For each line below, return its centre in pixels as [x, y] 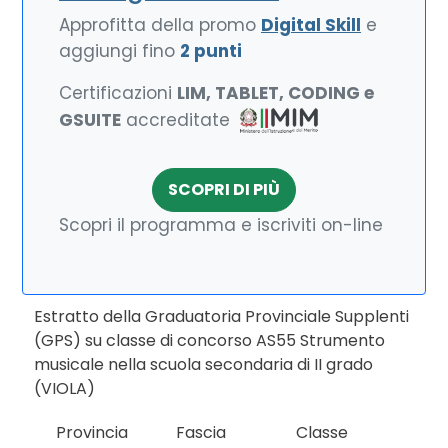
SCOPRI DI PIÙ [224, 189]
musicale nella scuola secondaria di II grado [203, 364]
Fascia [201, 432]
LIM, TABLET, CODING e [275, 93]
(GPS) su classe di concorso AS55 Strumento [209, 340]
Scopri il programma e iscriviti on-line [221, 225]
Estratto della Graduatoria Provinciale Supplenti [221, 316]
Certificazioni [118, 93]
